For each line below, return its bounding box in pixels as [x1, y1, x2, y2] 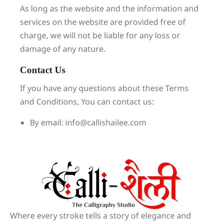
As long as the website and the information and [20, 3, 199, 14]
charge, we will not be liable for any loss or [20, 30, 180, 41]
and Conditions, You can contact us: [20, 96, 154, 107]
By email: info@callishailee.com [30, 117, 146, 128]
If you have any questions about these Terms [20, 83, 189, 94]
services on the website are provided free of [20, 16, 186, 27]
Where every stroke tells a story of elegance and [10, 210, 191, 221]
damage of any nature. [20, 43, 106, 54]
